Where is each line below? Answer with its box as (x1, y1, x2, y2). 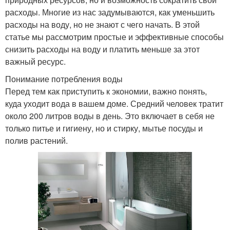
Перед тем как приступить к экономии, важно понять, (5, 85, 207, 97)
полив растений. (5, 134, 68, 146)
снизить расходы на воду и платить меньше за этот (5, 43, 200, 55)
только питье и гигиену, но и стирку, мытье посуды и (5, 122, 203, 134)
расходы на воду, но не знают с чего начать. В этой (5, 18, 200, 30)
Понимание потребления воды (5, 72, 123, 85)
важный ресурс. (5, 55, 66, 67)
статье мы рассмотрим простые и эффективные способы (5, 30, 224, 43)
